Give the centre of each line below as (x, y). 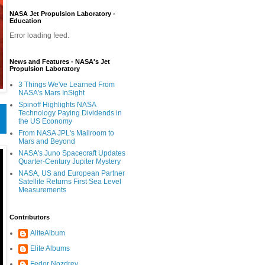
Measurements (42, 190)
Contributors (29, 217)
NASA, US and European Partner (71, 173)
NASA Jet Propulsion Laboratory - (62, 13)
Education (25, 20)
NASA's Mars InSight (51, 93)
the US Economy (45, 121)
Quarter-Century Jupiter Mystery (69, 161)
